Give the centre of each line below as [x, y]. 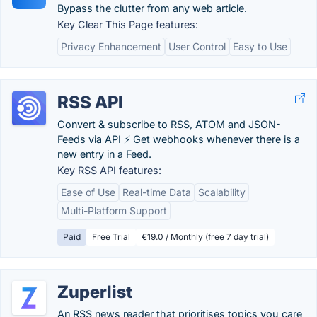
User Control [197, 46]
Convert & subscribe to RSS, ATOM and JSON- [169, 124]
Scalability [222, 192]
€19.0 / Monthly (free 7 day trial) [205, 237]
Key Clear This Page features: [128, 24]
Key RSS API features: [109, 170]
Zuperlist [95, 292]
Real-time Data [157, 192]
